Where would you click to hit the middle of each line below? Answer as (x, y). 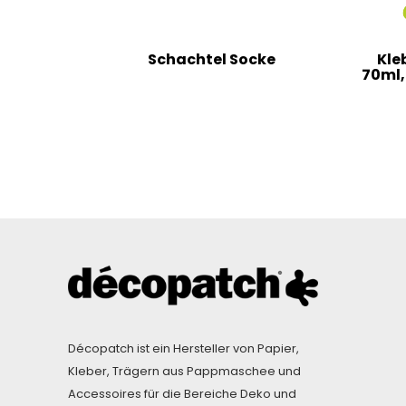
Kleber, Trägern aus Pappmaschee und (184, 371)
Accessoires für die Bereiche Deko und (182, 393)
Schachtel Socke (211, 59)
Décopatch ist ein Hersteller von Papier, (184, 348)
